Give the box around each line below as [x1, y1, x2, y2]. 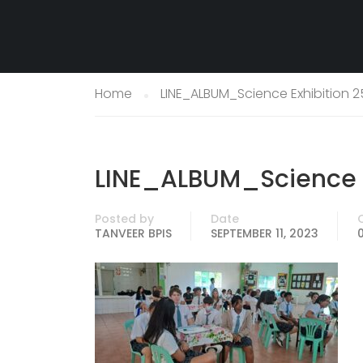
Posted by [95, 211, 154, 227]
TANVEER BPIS [95, 225, 172, 241]
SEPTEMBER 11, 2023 [211, 225, 318, 241]
